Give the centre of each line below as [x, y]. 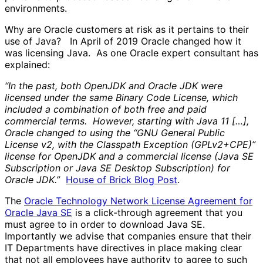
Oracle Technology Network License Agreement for [138, 201]
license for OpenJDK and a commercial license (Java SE [129, 156]
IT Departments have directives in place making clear [123, 248]
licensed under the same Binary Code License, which [121, 98]
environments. [36, 9]
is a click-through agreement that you [157, 213]
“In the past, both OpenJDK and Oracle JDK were [114, 86]
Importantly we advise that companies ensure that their [128, 236]
